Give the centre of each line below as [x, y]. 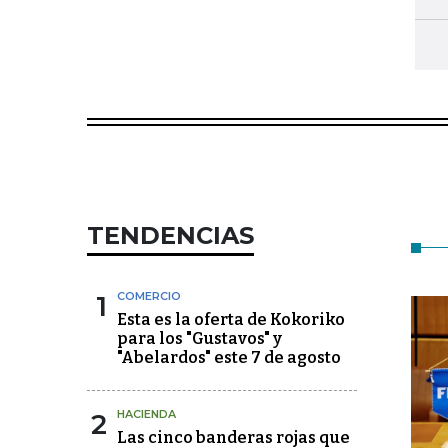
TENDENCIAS [170, 235]
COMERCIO [149, 296]
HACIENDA [146, 414]
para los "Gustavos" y [199, 338]
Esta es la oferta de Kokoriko [231, 319]
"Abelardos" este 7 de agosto [229, 357]
